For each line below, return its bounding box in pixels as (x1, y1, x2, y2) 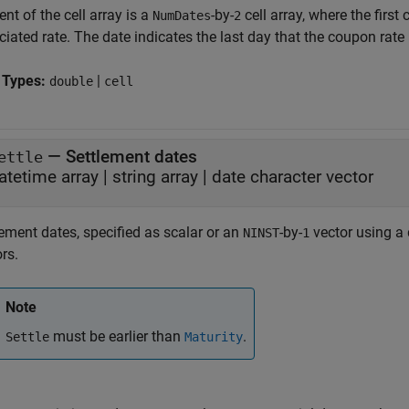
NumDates (152, 8, 211, 23)
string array (112, 166, 198, 187)
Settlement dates (66, 146, 197, 167)
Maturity (184, 330, 243, 344)
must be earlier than (49, 328, 184, 345)
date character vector (212, 166, 373, 187)
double (49, 74, 93, 89)
